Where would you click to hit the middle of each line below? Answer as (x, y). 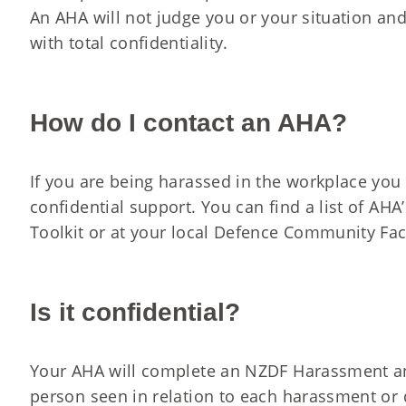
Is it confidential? (135, 312)
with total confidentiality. (129, 42)
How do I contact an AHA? (188, 122)
